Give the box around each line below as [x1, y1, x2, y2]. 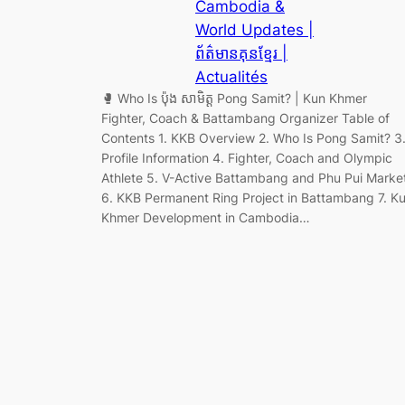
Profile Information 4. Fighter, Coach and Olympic [101, 149, 392, 165]
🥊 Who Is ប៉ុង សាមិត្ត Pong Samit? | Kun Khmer [101, 89, 367, 106]
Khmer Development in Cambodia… [101, 209, 310, 225]
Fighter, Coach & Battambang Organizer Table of [101, 109, 390, 126]
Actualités [195, 67, 268, 86]
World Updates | [195, 20, 314, 39]
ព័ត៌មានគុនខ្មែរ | [195, 43, 287, 62]
